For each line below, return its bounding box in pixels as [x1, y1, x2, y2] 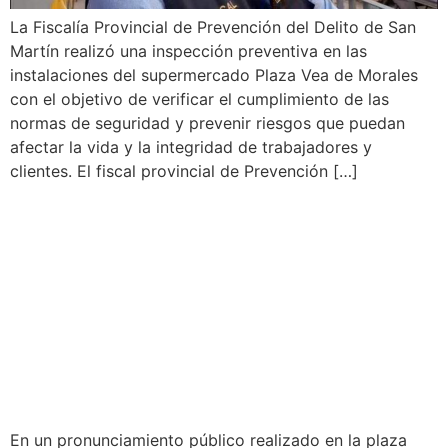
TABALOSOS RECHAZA [10, 234, 362, 274]
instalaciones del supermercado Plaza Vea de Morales [10, 65, 418, 86]
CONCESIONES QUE [10, 272, 321, 312]
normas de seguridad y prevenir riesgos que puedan [10, 113, 405, 134]
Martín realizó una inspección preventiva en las [10, 41, 367, 62]
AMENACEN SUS [10, 310, 266, 350]
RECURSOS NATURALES [10, 348, 383, 388]
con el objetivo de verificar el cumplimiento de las [10, 89, 389, 110]
